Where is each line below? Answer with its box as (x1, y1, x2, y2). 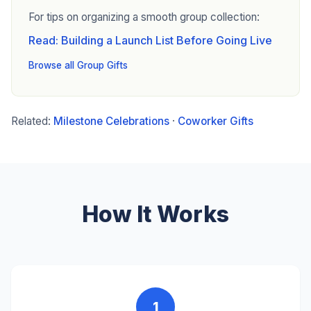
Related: (11, 115, 53, 128)
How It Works (82, 201, 229, 228)
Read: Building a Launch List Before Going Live (28, 33, 272, 47)
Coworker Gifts (178, 115, 253, 128)
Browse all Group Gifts (28, 60, 128, 71)
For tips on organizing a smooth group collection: (28, 10, 260, 24)
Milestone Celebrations (53, 115, 169, 128)
